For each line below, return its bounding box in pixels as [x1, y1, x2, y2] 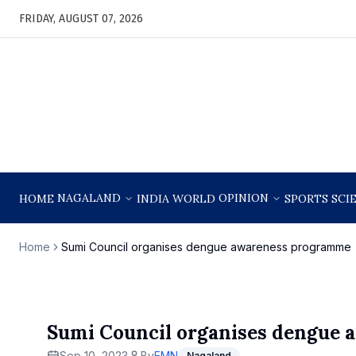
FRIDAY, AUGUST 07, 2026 [19, 11, 143, 25]
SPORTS [284, 192, 328, 206]
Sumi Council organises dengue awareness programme [61, 240, 351, 253]
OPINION [219, 191, 269, 205]
